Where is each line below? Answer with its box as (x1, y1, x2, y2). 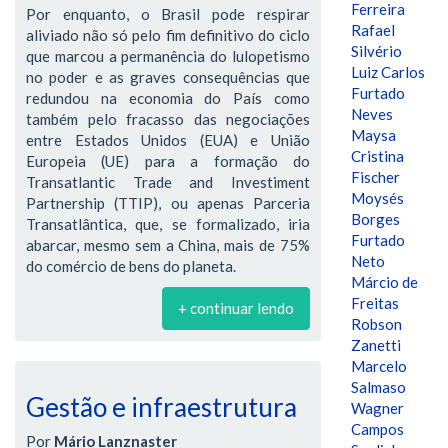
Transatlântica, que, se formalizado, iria (26, 214, 310, 233)
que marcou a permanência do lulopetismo (26, 46, 310, 65)
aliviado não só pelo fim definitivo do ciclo (26, 25, 310, 44)
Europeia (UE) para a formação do (26, 151, 310, 170)
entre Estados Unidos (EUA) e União (26, 130, 310, 149)
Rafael (351, 21, 395, 39)
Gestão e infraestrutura (26, 390, 297, 423)
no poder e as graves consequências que (26, 67, 310, 86)
